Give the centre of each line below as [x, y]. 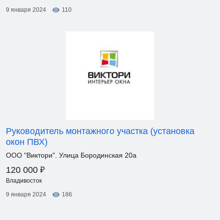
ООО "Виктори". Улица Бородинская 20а [71, 155]
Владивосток [24, 181]
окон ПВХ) [27, 142]
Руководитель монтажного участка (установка [100, 131]
